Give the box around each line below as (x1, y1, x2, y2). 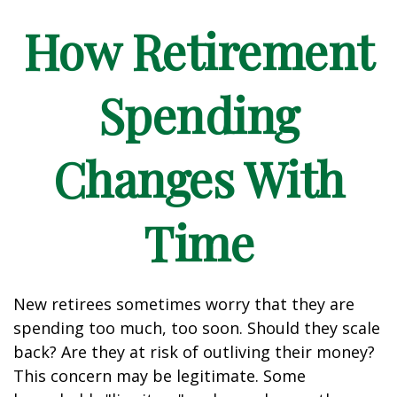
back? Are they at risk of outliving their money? (13, 341, 375, 362)
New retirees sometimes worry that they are (13, 293, 354, 315)
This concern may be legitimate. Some (13, 365, 306, 386)
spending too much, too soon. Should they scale (13, 317, 380, 339)
